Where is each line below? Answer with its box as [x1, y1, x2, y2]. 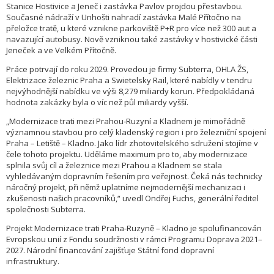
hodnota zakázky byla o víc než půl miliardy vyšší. [6, 97, 188, 108]
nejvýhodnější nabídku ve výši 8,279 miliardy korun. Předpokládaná [6, 86, 254, 97]
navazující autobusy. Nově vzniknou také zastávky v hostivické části [6, 34, 257, 45]
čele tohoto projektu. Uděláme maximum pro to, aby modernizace [6, 149, 248, 160]
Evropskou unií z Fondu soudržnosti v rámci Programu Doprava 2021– [6, 234, 262, 245]
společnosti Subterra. [6, 204, 86, 215]
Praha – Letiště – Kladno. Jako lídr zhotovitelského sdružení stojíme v [6, 138, 258, 149]
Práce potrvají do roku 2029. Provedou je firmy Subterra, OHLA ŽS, [6, 64, 248, 75]
